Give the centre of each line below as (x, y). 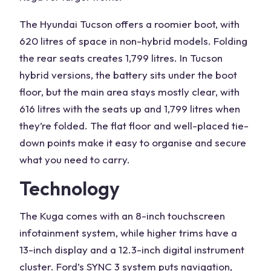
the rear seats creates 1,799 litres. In (105, 58)
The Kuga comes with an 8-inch (93, 216)
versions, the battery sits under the (132, 75)
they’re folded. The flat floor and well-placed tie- (134, 126)
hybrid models (175, 41)
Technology (70, 188)
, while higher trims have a (176, 233)
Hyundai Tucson (76, 24)
